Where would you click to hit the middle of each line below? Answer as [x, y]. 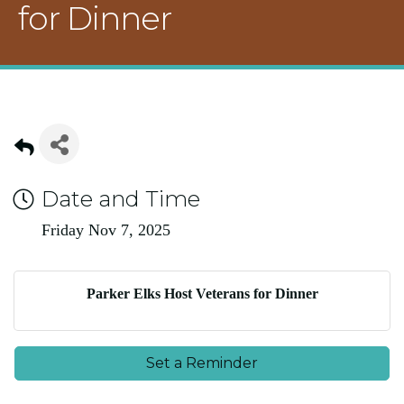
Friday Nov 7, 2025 [106, 230]
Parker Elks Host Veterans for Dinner [202, 294]
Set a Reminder [202, 363]
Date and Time [121, 199]
